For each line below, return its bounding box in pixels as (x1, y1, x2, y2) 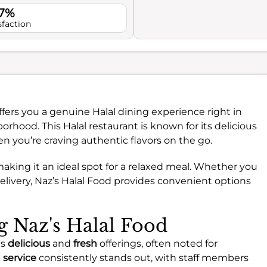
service (3, 252, 36, 263)
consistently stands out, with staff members (36, 252, 249, 263)
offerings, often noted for (97, 238, 218, 249)
